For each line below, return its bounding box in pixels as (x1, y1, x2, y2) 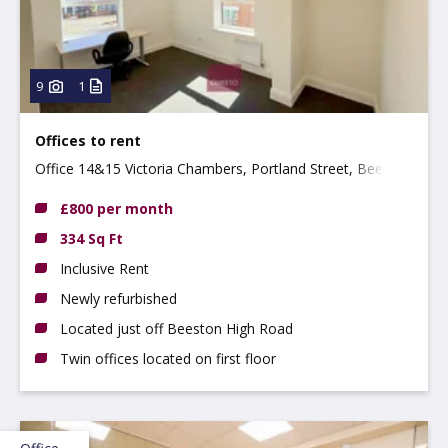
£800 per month (60, 198, 173, 218)
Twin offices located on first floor (60, 348, 276, 368)
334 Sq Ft (60, 228, 123, 248)
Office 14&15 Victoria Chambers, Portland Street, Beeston (35, 158, 412, 178)
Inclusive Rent (60, 258, 149, 278)
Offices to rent (35, 130, 141, 150)
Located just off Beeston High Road (60, 318, 293, 338)
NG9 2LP (35, 183, 93, 203)
